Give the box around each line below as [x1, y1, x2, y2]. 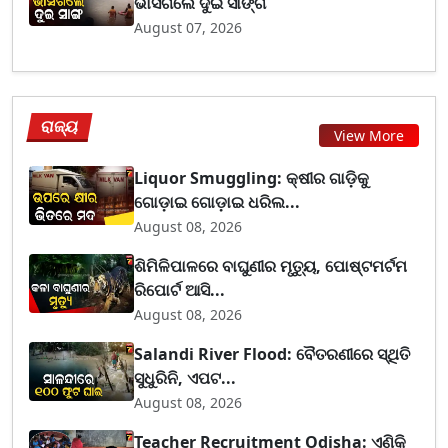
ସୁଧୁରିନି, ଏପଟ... [134, 366, 237, 389]
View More [334, 126, 404, 145]
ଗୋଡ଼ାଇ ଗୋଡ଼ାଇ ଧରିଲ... [134, 190, 301, 213]
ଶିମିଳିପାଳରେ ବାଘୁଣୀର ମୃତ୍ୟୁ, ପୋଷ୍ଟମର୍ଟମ [134, 254, 408, 277]
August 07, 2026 [134, 17, 243, 37]
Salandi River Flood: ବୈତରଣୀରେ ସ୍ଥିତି [134, 342, 411, 365]
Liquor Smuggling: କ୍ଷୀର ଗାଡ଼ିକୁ [134, 166, 370, 189]
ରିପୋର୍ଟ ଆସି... [134, 278, 226, 301]
